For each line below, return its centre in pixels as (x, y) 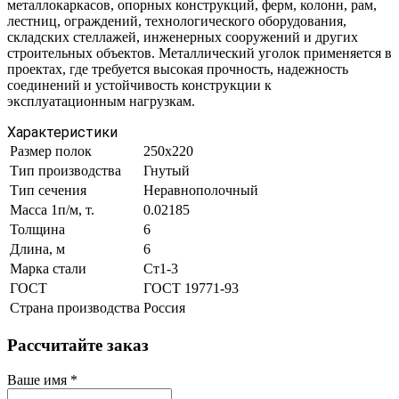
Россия (164, 308)
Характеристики (62, 133)
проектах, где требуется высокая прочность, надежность (178, 69)
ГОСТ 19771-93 (191, 289)
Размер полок (51, 151)
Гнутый (167, 171)
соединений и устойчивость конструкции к (139, 85)
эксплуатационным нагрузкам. (101, 102)
